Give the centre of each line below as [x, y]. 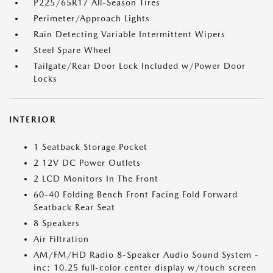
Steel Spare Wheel [72, 50]
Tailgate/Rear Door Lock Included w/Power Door [140, 66]
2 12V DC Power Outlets [87, 163]
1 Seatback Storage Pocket [90, 147]
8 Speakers [57, 223]
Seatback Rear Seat [74, 207]
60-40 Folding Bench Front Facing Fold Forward [136, 195]
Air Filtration [61, 239]
